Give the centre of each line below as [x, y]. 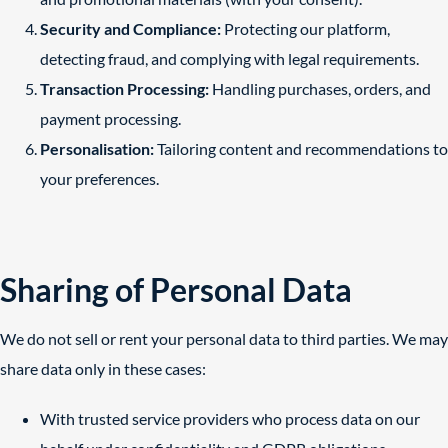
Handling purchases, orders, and [320, 88]
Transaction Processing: [124, 88]
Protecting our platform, [305, 28]
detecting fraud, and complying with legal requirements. [229, 58]
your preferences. [99, 178]
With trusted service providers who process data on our [230, 418]
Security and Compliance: [130, 28]
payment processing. [110, 118]
